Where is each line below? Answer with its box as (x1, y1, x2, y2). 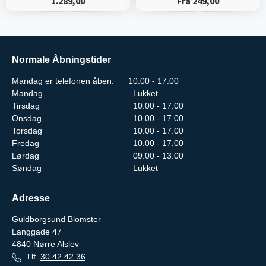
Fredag (12, 138, 39, 148)
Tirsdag (12, 101, 40, 111)
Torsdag (12, 126, 42, 136)
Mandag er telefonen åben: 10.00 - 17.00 (12, 76, 179, 86)
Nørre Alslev (33, 239, 79, 249)
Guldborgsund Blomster (12, 214, 101, 224)
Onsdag (12, 113, 42, 123)
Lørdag (12, 151, 39, 161)
